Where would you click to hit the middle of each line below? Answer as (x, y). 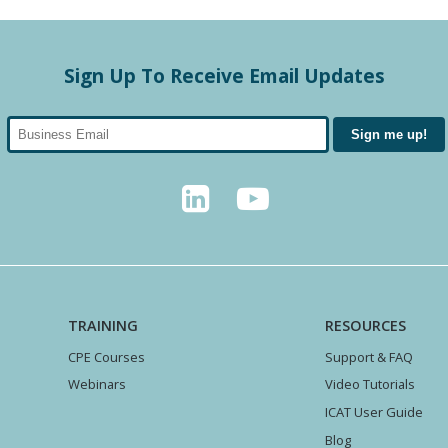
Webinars (97, 384)
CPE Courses (107, 356)
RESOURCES (365, 325)
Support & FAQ (368, 356)
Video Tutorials (369, 384)
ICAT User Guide (373, 412)
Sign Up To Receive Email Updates (224, 75)
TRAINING (103, 325)
